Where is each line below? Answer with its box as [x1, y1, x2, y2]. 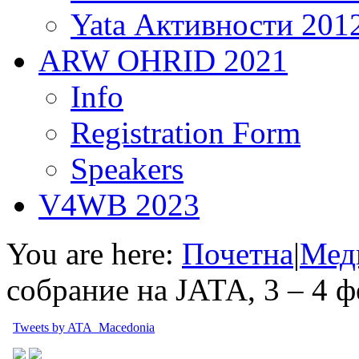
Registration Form [71, 115, 301, 150]
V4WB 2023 [38, 188, 200, 222]
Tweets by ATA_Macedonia [13, 321, 155, 334]
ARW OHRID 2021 [38, 43, 288, 78]
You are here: [6, 236, 174, 271]
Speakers [71, 151, 184, 186]
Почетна [182, 236, 293, 271]
